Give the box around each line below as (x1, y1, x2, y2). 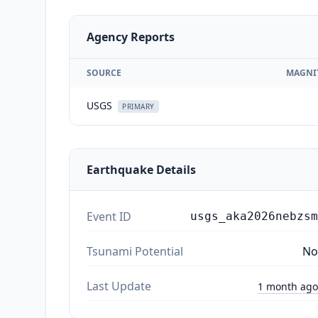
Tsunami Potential (87, 243, 183, 259)
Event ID (87, 208, 131, 224)
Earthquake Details (87, 161, 196, 177)
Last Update (87, 278, 151, 294)
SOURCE (87, 66, 121, 79)
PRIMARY (122, 101, 155, 111)
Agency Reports (87, 28, 175, 45)
